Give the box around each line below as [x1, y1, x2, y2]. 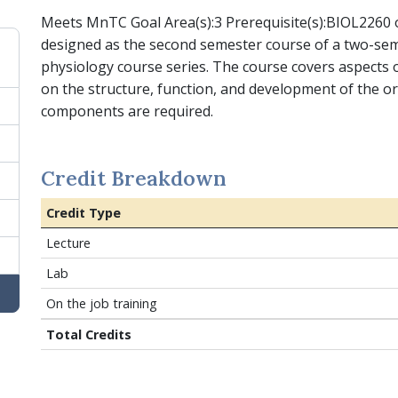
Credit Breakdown [41, 165, 227, 192]
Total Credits [45, 326, 131, 344]
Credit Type [45, 204, 121, 222]
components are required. [41, 101, 213, 122]
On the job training [45, 295, 157, 313]
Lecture [45, 235, 91, 252]
